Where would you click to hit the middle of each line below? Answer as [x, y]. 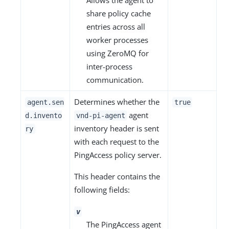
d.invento [43, 116]
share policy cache [119, 14]
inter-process [109, 67]
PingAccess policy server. [118, 155]
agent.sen [45, 102]
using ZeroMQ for [118, 53]
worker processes [117, 40]
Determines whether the [117, 102]
